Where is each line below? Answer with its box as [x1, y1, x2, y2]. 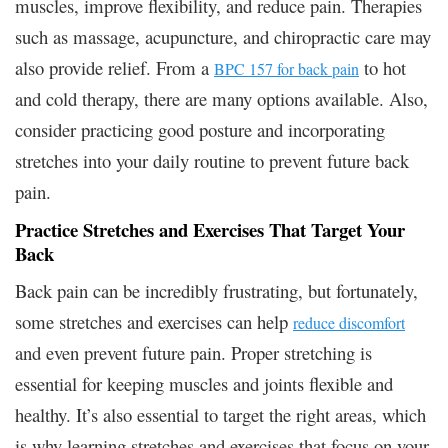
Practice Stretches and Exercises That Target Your [15, 215, 405, 243]
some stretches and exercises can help [15, 308, 293, 334]
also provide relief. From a [15, 54, 214, 80]
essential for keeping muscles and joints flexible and [15, 370, 393, 396]
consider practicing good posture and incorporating [15, 116, 385, 142]
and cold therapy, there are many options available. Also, [15, 85, 428, 111]
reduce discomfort [293, 311, 405, 333]
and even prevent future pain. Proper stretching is [15, 339, 372, 365]
